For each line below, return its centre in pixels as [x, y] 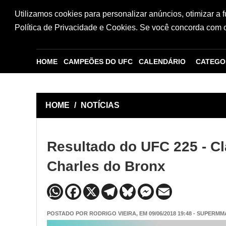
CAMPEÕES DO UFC [98, 62]
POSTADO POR [68, 213]
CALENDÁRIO [162, 62]
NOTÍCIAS [100, 105]
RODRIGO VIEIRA [113, 213]
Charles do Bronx [106, 166]
